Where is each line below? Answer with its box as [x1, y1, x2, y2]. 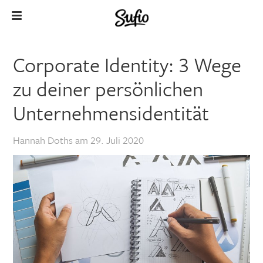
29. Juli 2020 [90, 133, 144, 147]
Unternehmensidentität [13, 99, 210, 127]
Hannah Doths [13, 133, 73, 147]
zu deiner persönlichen [13, 75, 204, 103]
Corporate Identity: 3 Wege [13, 50, 242, 79]
